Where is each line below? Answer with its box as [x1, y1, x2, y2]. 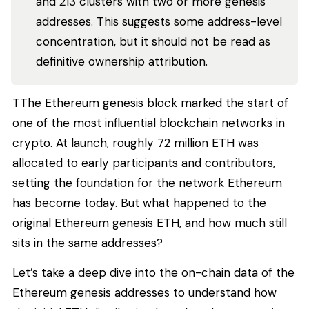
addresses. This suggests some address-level [36, 14, 282, 29]
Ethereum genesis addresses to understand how [12, 285, 277, 301]
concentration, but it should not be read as [36, 34, 270, 49]
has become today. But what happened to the [12, 195, 266, 210]
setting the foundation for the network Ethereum [12, 175, 282, 190]
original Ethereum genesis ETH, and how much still [12, 215, 287, 230]
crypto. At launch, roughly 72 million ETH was [12, 134, 259, 150]
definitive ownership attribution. [36, 54, 208, 69]
